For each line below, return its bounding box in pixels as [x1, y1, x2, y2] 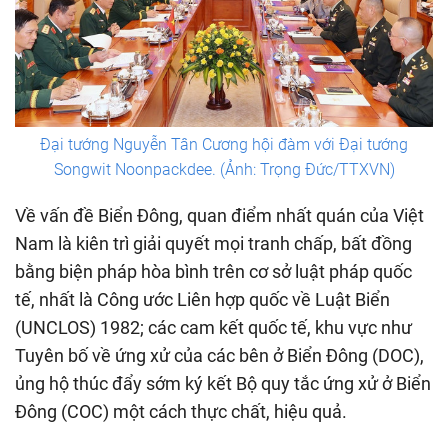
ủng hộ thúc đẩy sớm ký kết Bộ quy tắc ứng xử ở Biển [15, 373, 431, 395]
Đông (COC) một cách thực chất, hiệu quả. [15, 401, 347, 423]
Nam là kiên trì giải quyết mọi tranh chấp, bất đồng [15, 233, 412, 255]
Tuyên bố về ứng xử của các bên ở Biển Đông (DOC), [15, 345, 424, 367]
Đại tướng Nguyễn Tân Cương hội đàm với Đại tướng [40, 135, 408, 155]
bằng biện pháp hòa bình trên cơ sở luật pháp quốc [15, 261, 412, 283]
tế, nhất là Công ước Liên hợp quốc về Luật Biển [15, 289, 390, 311]
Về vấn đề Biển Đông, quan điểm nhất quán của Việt [15, 205, 424, 227]
